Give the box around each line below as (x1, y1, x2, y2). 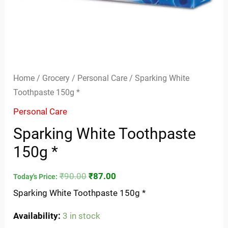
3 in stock (63, 210, 101, 221)
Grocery (42, 73, 70, 83)
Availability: (13, 210, 61, 221)
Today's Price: (13, 173, 58, 181)
